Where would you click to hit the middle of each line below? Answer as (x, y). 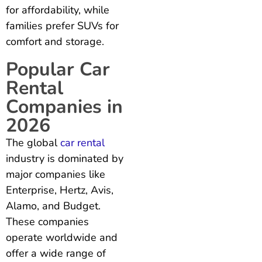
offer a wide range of (56, 253)
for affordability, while (58, 10)
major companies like (56, 174)
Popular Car (58, 69)
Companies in (64, 106)
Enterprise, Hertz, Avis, (60, 190)
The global (33, 142)
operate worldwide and (62, 237)
